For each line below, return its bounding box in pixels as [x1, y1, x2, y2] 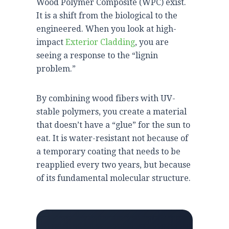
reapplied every [36, 159, 101, 170]
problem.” [36, 63, 76, 74]
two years [101, 159, 140, 170]
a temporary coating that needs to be [36, 146, 180, 156]
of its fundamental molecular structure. [36, 173, 191, 183]
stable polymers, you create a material [36, 106, 187, 117]
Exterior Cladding [65, 37, 135, 47]
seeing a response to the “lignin [36, 50, 158, 60]
